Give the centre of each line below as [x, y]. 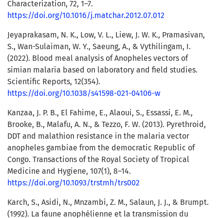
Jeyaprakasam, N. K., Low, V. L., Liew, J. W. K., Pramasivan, [106, 35]
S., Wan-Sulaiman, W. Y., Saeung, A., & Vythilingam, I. [99, 47]
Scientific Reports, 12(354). [54, 82]
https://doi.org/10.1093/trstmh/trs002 [73, 183]
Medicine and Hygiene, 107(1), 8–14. [69, 171]
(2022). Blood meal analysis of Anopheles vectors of [98, 58]
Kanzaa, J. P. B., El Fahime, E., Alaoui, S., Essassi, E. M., [100, 113]
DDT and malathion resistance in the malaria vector [98, 136]
